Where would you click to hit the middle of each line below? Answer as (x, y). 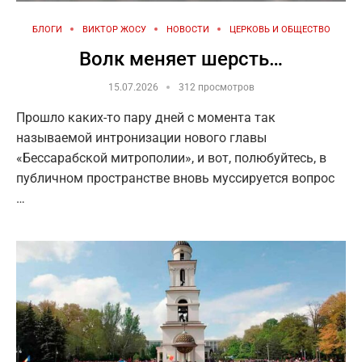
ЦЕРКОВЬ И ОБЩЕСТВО (280, 29)
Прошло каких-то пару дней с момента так (146, 117)
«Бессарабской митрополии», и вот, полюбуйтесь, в (171, 158)
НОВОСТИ (187, 29)
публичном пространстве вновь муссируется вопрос (175, 178)
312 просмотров (216, 87)
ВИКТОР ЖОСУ (114, 29)
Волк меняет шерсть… (181, 59)
